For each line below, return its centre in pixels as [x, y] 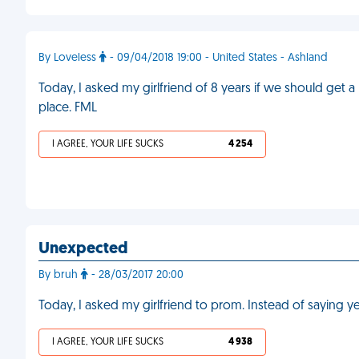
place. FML [68, 108]
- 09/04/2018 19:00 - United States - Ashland [217, 58]
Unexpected [83, 249]
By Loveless [69, 58]
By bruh [60, 275]
